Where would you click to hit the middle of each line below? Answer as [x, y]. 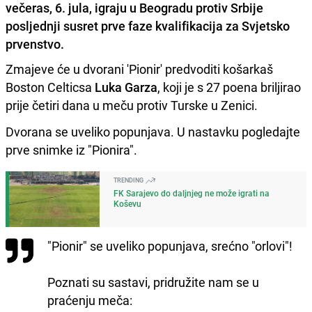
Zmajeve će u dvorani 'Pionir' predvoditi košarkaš [139, 69]
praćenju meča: [90, 300]
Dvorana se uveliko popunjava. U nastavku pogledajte [153, 131]
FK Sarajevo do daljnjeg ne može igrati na [192, 193]
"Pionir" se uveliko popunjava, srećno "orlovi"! [170, 245]
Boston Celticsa [49, 87]
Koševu [127, 203]
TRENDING [129, 180]
